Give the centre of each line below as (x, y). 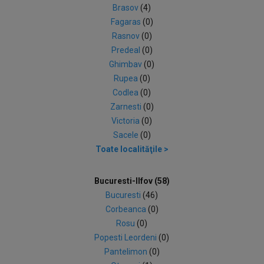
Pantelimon (126, 252)
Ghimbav (127, 64)
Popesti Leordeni (127, 237)
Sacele (126, 135)
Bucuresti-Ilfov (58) (132, 181)
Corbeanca (126, 209)
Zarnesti (126, 107)
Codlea (127, 93)
